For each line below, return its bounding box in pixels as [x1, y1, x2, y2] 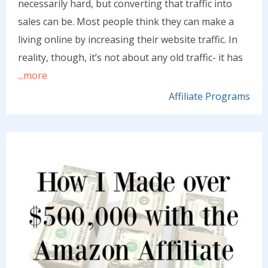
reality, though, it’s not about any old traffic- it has [18, 50, 243, 64]
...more [18, 68, 47, 82]
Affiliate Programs [169, 89, 250, 103]
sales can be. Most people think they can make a [18, 14, 234, 28]
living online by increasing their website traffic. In [18, 32, 237, 46]
